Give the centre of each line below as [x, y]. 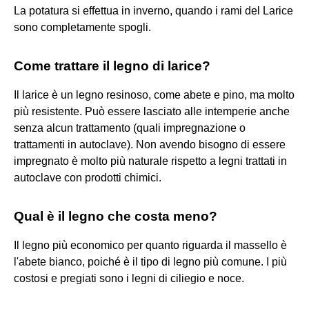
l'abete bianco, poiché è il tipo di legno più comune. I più [150, 261]
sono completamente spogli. [82, 27]
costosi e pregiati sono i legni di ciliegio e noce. [129, 278]
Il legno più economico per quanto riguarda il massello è [150, 245]
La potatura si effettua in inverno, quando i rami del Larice [153, 10]
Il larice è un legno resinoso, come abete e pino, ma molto [154, 94]
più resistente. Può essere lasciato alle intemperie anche [152, 111]
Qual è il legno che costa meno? [116, 216]
